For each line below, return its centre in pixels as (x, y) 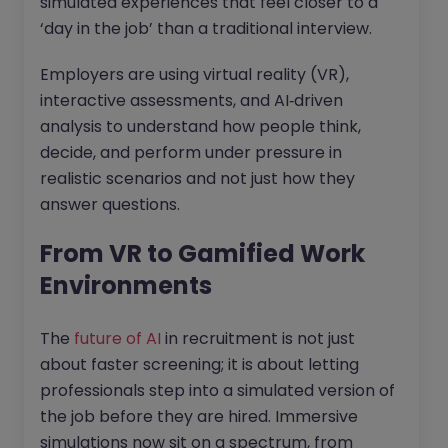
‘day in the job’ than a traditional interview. (206, 29)
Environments (126, 286)
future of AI (117, 339)
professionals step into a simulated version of (217, 391)
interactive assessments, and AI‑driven (191, 101)
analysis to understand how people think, (200, 127)
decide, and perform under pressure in (191, 153)
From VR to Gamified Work (202, 254)
